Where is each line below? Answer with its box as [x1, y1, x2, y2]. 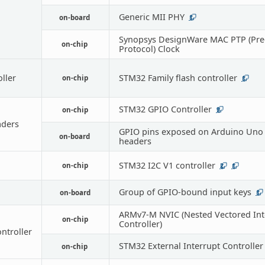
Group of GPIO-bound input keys [118, 186, 251, 198]
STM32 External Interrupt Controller [118, 240, 263, 251]
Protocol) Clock [118, 43, 180, 54]
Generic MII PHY [118, 11, 185, 22]
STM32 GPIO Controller [118, 103, 212, 115]
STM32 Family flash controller [118, 72, 237, 83]
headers [118, 135, 151, 147]
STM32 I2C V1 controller [118, 159, 215, 171]
